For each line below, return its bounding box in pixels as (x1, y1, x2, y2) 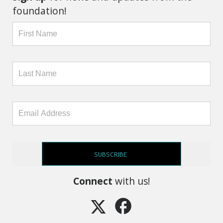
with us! (112, 174, 150, 188)
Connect (73, 174, 112, 188)
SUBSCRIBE (94, 150, 127, 159)
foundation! (12, 3, 67, 17)
